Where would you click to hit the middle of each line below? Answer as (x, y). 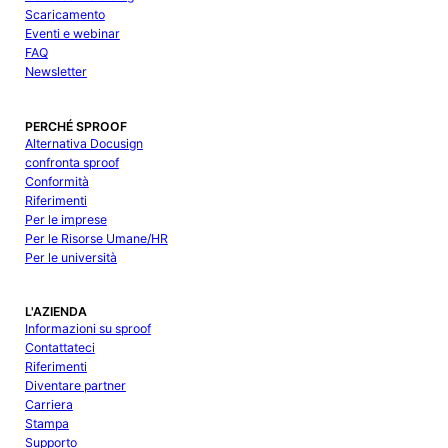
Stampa (46, 423)
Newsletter (55, 72)
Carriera (48, 404)
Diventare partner (75, 385)
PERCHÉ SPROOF (75, 126)
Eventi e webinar (72, 34)
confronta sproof (71, 162)
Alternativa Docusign (83, 143)
